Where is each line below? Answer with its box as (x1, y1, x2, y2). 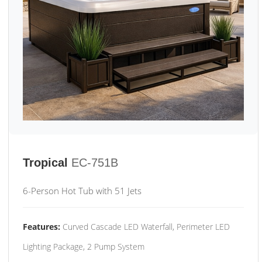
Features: (23, 221, 60, 232)
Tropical (23, 156, 68, 169)
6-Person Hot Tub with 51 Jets (23, 185, 142, 196)
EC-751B (71, 156, 118, 169)
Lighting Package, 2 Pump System (23, 241, 144, 252)
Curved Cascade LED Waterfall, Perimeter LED (60, 221, 230, 232)
